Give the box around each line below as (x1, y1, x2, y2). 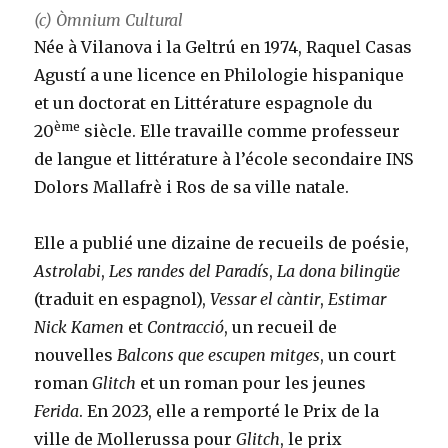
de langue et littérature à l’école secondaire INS (34, 149, 414, 170)
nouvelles (34, 345, 118, 366)
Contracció (147, 317, 225, 338)
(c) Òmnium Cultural (34, 10, 184, 31)
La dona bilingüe (277, 261, 401, 282)
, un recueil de (224, 317, 338, 338)
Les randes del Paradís (109, 261, 270, 282)
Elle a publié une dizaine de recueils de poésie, (34, 233, 410, 254)
